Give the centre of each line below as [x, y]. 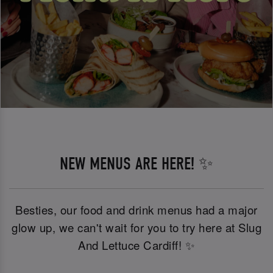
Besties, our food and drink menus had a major [136, 209]
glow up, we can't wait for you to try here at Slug [136, 227]
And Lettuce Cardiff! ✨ [136, 245]
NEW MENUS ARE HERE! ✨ [136, 163]
